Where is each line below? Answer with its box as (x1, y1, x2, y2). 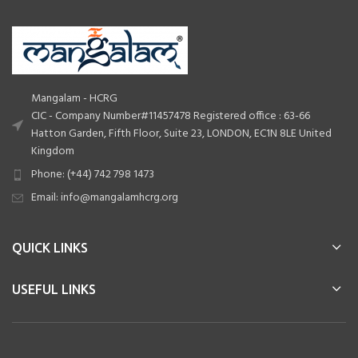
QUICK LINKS (12, 240, 88, 255)
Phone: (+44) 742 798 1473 (31, 165, 154, 184)
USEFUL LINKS (12, 281, 96, 296)
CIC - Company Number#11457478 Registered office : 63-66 (31, 106, 310, 125)
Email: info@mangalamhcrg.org (31, 188, 178, 207)
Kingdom (31, 141, 74, 161)
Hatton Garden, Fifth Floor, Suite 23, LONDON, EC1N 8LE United (31, 124, 332, 143)
